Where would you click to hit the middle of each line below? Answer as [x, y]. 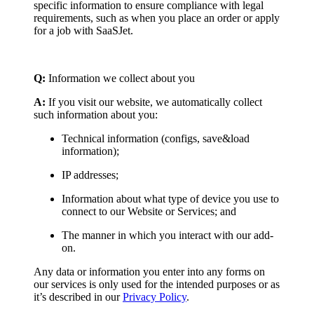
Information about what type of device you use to [170, 198]
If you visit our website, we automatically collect [154, 102]
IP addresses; [90, 175]
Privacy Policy [155, 296]
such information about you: [96, 114]
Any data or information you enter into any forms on [149, 271]
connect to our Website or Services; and [149, 211]
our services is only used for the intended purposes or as [157, 284]
